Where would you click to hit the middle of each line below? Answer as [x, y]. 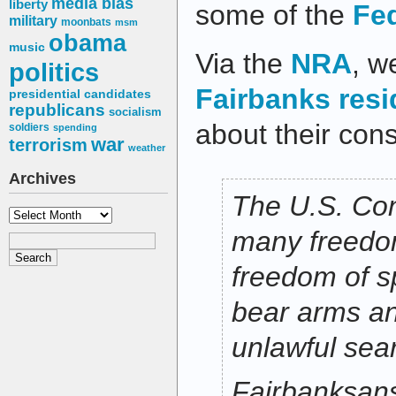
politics [54, 72]
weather [147, 148]
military [33, 21]
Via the [243, 64]
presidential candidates [80, 95]
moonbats [86, 23]
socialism [135, 112]
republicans [57, 110]
